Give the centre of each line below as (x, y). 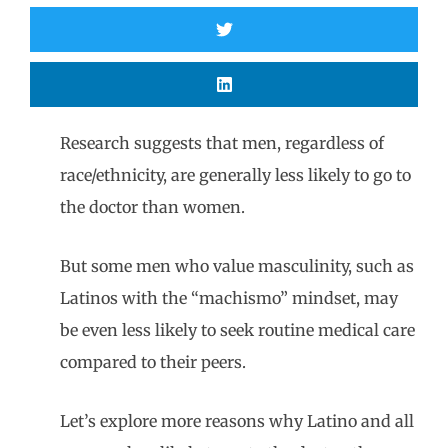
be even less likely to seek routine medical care (237, 330)
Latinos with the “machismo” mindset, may (229, 298)
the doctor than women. (152, 207)
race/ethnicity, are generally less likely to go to (235, 175)
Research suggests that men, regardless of (222, 143)
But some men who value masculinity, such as (237, 266)
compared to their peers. (153, 362)
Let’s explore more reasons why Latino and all (237, 421)
